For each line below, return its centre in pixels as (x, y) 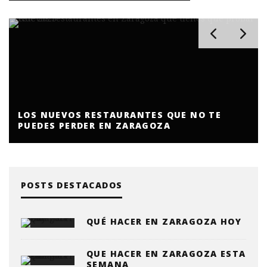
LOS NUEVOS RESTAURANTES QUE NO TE (120, 114)
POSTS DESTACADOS (72, 185)
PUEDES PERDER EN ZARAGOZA (94, 125)
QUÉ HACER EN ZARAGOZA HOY (164, 221)
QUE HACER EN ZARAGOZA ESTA (166, 253)
